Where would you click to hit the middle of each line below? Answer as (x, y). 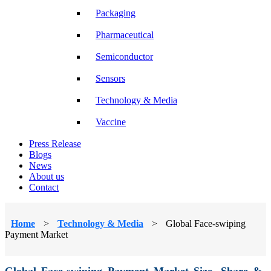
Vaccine (111, 122)
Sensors (110, 78)
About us (47, 176)
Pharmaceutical (125, 34)
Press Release (55, 143)
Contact (44, 187)
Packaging (116, 13)
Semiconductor (124, 56)
